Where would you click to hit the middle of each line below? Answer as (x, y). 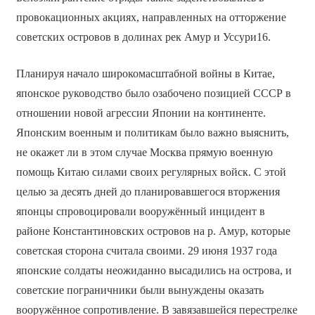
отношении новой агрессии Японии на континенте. (141, 113)
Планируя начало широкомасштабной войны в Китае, (145, 74)
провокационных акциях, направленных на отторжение (151, 18)
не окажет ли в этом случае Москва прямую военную (144, 153)
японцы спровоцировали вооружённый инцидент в (140, 212)
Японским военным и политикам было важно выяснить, (152, 133)
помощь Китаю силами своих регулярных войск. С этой (151, 172)
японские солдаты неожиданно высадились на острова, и (154, 271)
